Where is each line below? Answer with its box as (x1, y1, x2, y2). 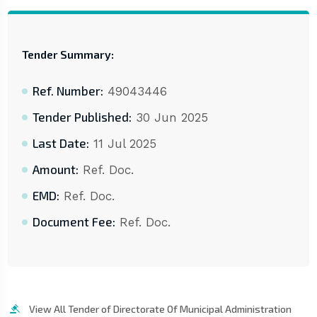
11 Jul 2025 (88, 137, 156, 151)
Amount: (32, 162, 79, 177)
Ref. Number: (32, 83, 103, 98)
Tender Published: (32, 110, 132, 125)
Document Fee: (32, 214, 115, 229)
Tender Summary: (21, 47, 114, 62)
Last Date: (32, 136, 89, 151)
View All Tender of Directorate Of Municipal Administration (28, 303, 292, 316)
